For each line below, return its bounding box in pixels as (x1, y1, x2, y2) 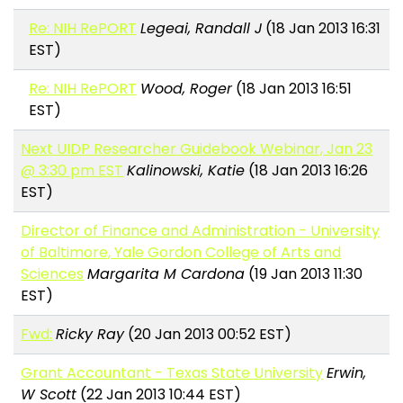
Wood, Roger (139, 78, 232, 100)
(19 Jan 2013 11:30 (245, 264, 363, 285)
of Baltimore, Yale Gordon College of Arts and (21, 242, 342, 264)
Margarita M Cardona (87, 264, 246, 285)
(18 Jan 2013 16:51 (231, 78, 352, 100)
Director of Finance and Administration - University (21, 220, 381, 242)
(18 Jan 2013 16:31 (261, 18, 381, 40)
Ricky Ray (56, 324, 125, 345)
